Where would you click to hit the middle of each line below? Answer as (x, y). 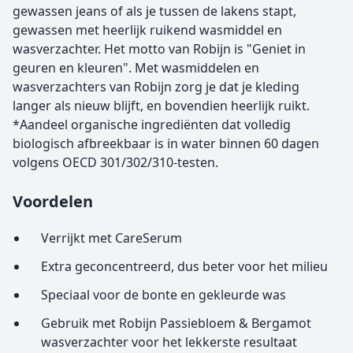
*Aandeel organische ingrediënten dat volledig (152, 124)
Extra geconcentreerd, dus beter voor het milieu (184, 266)
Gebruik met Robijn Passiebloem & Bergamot (176, 323)
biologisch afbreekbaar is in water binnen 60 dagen (166, 143)
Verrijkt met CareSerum (111, 238)
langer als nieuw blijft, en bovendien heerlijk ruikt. (161, 106)
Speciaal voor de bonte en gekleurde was (163, 295)
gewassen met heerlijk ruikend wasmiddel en (147, 30)
